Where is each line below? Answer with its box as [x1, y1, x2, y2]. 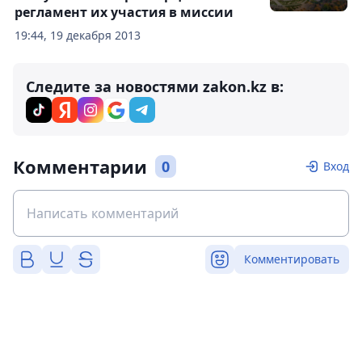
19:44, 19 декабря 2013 [15, 27, 141, 43]
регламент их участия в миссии [15, 3, 234, 21]
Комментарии [13, 154, 147, 179]
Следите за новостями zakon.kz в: [26, 77, 284, 96]
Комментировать [244, 251, 339, 267]
